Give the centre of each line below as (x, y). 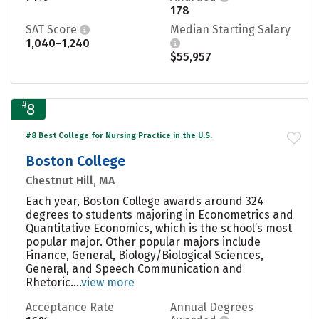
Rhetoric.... (53, 282)
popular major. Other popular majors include (143, 241)
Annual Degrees (212, 307)
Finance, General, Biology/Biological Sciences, (145, 255)
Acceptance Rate (70, 307)
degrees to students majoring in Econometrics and (159, 214)
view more (108, 282)
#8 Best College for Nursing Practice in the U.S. (119, 135)
